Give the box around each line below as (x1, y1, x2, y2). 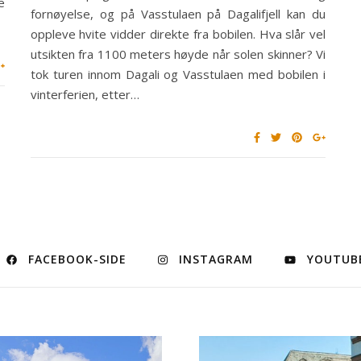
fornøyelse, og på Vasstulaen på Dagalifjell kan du (30, 6, 326, 23)
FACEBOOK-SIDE (28, 251, 127, 268)
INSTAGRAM (178, 251, 253, 268)
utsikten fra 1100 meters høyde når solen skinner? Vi (30, 46, 326, 63)
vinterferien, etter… (30, 86, 139, 103)
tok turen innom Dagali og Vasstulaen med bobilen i (30, 66, 326, 83)
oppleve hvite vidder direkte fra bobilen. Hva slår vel (30, 26, 326, 43)
